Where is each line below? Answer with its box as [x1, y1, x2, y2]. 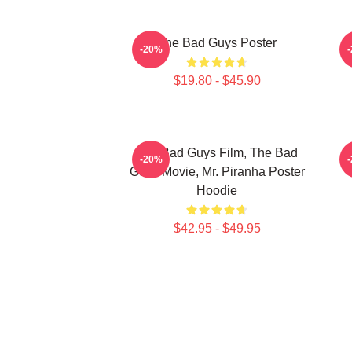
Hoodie [196, 184, 237, 197]
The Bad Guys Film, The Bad [136, 146, 298, 159]
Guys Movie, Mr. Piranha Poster [129, 165, 305, 178]
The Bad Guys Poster [157, 36, 277, 49]
